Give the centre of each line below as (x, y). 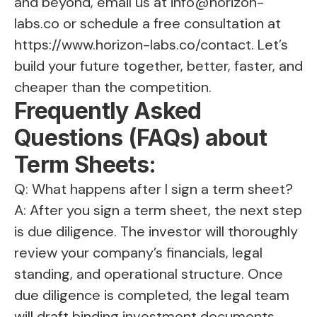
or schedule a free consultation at (170, 24)
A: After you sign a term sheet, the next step (158, 211)
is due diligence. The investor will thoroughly (156, 232)
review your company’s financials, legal (138, 253)
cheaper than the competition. (113, 87)
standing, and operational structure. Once (149, 274)
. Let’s (270, 45)
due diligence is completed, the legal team (152, 295)
